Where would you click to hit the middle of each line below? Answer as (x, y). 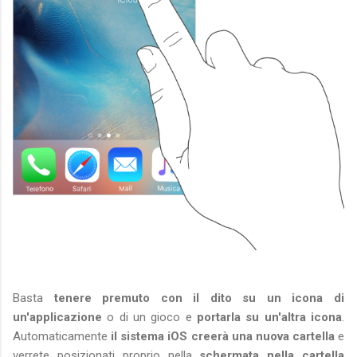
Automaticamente (62, 337)
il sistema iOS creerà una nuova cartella (223, 337)
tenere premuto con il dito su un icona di (199, 298)
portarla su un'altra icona (269, 318)
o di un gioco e (149, 318)
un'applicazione (57, 318)
